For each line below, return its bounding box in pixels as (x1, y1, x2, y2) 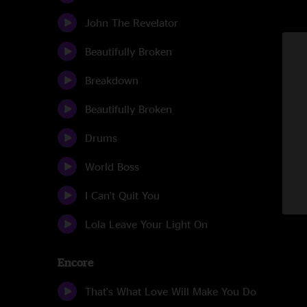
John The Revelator (85, 16, 178, 29)
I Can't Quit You (85, 189, 160, 201)
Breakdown (85, 74, 138, 86)
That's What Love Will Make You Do (85, 285, 256, 297)
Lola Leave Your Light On (85, 218, 208, 230)
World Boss (85, 160, 139, 173)
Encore (58, 256, 94, 269)
